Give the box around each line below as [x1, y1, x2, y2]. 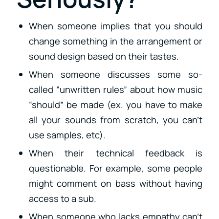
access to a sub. [28, 192, 96, 205]
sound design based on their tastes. [28, 49, 179, 63]
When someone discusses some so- [28, 67, 203, 81]
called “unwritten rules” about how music [28, 83, 203, 96]
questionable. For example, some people [28, 161, 203, 175]
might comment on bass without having [28, 176, 203, 190]
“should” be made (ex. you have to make [28, 98, 203, 111]
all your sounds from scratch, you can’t [28, 113, 203, 126]
